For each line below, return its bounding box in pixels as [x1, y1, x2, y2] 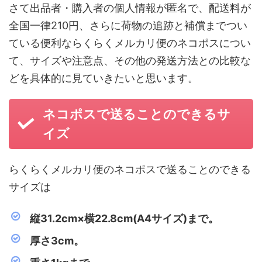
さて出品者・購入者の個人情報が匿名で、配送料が [9, 2, 251, 14]
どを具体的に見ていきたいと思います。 [9, 72, 198, 84]
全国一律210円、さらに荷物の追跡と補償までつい [9, 19, 247, 32]
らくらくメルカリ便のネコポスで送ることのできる [9, 163, 251, 175]
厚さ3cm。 [30, 235, 84, 247]
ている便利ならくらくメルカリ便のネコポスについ [9, 37, 251, 49]
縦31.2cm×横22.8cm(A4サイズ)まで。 [30, 212, 219, 225]
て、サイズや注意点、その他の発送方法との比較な [9, 54, 251, 67]
